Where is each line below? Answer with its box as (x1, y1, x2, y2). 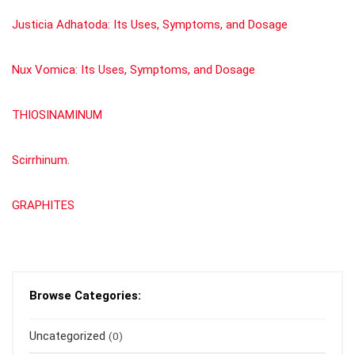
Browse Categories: (29, 288, 141, 303)
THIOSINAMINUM (12, 108, 102, 123)
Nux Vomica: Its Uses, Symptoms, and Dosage (12, 63, 255, 78)
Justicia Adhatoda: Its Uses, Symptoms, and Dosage (12, 17, 288, 32)
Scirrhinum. (12, 153, 70, 168)
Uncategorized (29, 329, 105, 344)
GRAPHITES (12, 198, 74, 213)
